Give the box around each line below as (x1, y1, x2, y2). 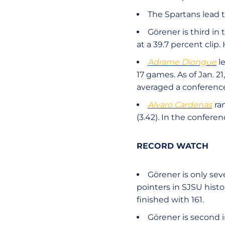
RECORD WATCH (137, 141, 208, 151)
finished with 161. (137, 195, 204, 204)
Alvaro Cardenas (148, 100, 212, 109)
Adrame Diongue (148, 57, 216, 67)
